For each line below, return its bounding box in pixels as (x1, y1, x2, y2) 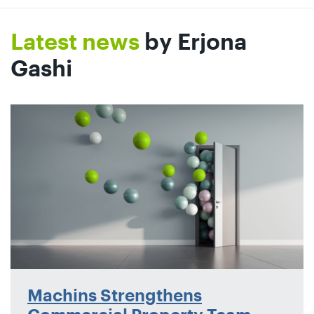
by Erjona (139, 31, 247, 54)
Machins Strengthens (27, 287, 202, 304)
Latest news (11, 31, 139, 54)
